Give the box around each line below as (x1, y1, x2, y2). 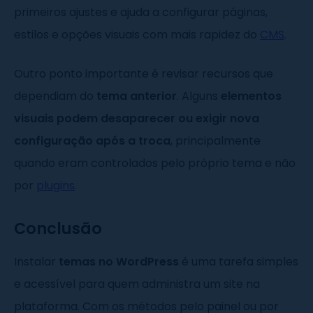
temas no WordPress (59, 254, 179, 270)
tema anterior (96, 88, 177, 105)
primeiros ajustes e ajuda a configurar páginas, (14, 4, 268, 21)
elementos (221, 88, 282, 105)
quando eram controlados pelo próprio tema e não (14, 155, 296, 172)
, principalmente (170, 133, 261, 150)
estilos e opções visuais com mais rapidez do (14, 27, 260, 43)
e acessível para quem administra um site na (14, 276, 260, 293)
